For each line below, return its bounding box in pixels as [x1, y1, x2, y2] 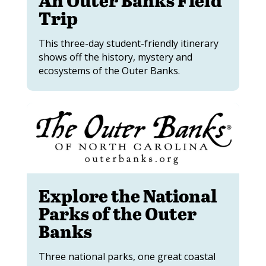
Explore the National [38, 183, 217, 208]
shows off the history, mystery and [38, 50, 192, 64]
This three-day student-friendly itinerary [38, 36, 218, 50]
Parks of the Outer [38, 201, 197, 226]
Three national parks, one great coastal [38, 250, 216, 264]
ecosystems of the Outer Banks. [38, 64, 180, 77]
